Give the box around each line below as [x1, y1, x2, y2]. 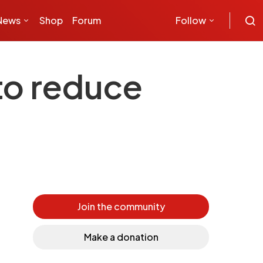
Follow [176, 14, 206, 26]
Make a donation [83, 231, 159, 243]
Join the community [77, 200, 165, 213]
